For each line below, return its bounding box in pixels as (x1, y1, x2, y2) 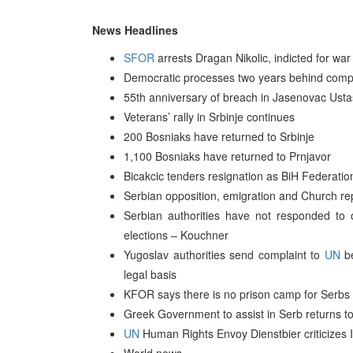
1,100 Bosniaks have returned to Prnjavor (124, 148, 331, 164)
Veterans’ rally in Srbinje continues (124, 109, 295, 124)
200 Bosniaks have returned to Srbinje (124, 128, 314, 144)
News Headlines (92, 22, 178, 38)
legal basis (124, 266, 176, 282)
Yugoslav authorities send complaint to (124, 247, 325, 262)
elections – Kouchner (124, 227, 229, 243)
